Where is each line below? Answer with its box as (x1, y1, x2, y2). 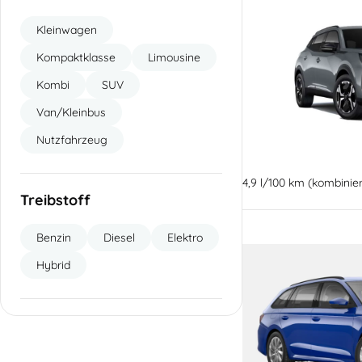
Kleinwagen (36, 22, 97, 37)
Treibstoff (20, 190, 90, 209)
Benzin (36, 229, 71, 245)
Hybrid (36, 257, 70, 272)
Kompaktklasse (36, 49, 116, 65)
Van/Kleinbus (36, 104, 106, 120)
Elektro (167, 229, 203, 245)
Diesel (103, 229, 135, 245)
